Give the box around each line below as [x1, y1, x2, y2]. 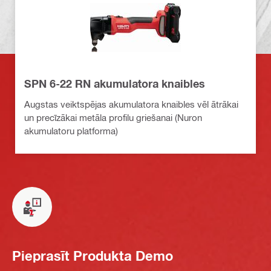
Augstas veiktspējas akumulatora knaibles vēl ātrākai [24, 99, 238, 110]
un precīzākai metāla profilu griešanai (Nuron [24, 112, 202, 123]
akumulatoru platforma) [24, 125, 118, 137]
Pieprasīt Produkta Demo [12, 247, 173, 264]
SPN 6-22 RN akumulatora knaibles [24, 77, 205, 91]
